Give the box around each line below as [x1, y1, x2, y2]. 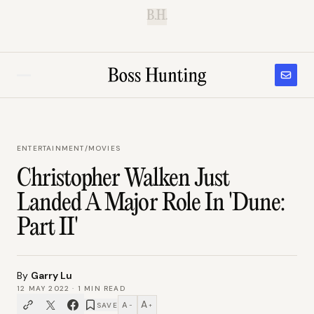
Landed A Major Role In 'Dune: [17, 191, 285, 217]
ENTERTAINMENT [17, 144, 85, 153]
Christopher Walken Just [17, 166, 229, 193]
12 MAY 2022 [17, 284, 70, 293]
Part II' [17, 215, 78, 242]
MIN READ [81, 284, 125, 293]
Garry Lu [31, 269, 72, 282]
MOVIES [88, 144, 121, 153]
